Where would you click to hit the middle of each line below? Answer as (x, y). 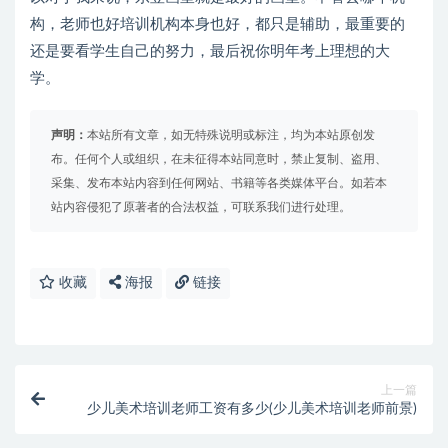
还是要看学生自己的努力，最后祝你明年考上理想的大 (210, 51)
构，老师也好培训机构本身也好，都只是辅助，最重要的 (217, 24)
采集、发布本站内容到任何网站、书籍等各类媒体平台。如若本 (219, 183)
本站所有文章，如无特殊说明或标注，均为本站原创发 (231, 135)
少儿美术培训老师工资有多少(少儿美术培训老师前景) (252, 409)
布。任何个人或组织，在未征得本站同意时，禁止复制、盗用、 (219, 159)
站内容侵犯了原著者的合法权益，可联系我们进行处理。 (201, 207)
